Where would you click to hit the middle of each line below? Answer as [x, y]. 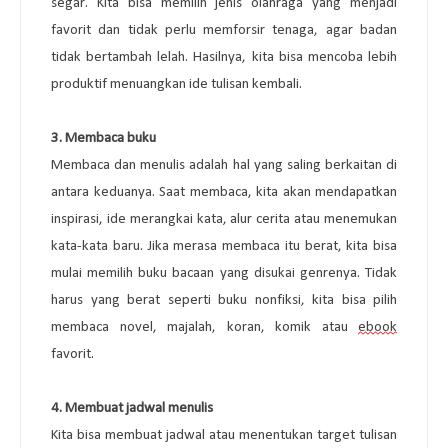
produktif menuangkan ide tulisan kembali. [176, 84]
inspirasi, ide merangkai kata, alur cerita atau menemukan [224, 219]
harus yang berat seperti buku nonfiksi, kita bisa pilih [224, 300]
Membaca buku [110, 138]
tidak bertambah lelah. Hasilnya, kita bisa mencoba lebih [224, 57]
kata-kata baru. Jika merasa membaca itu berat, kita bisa [224, 246]
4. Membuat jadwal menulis [132, 408]
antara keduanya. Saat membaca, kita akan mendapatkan [224, 192]
